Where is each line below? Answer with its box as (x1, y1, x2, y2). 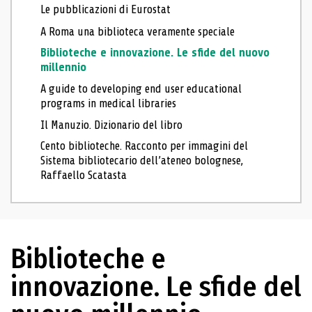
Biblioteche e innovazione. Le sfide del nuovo (40, 46, 270, 60)
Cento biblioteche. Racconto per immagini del (40, 139, 249, 153)
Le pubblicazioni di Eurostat (40, 3, 171, 17)
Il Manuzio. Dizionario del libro (40, 118, 183, 132)
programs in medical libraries (40, 96, 177, 110)
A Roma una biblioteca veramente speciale (40, 24, 235, 38)
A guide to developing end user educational (40, 81, 242, 95)
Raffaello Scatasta (40, 169, 127, 182)
